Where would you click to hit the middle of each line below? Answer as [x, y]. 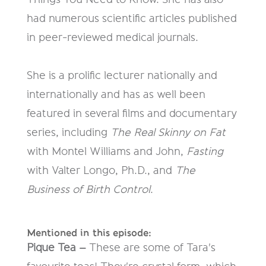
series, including [68, 133]
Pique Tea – [58, 248]
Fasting [205, 152]
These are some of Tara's [152, 248]
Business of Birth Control [88, 190]
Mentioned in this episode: [89, 233]
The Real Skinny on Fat [168, 133]
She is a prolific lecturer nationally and [122, 76]
